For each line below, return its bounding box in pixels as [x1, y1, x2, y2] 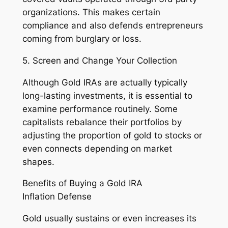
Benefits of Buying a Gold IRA [22, 178, 142, 189]
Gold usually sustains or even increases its [22, 213, 196, 224]
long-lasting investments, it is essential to [22, 90, 192, 101]
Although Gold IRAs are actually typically [22, 77, 187, 88]
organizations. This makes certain [22, 7, 160, 18]
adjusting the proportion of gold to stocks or [22, 130, 202, 140]
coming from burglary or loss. [22, 34, 141, 44]
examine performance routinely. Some [22, 103, 178, 114]
